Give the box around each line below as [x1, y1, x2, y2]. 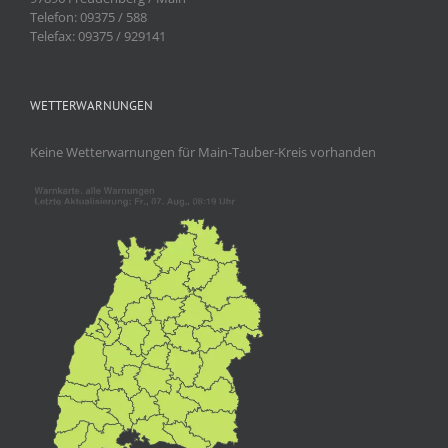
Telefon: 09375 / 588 [30, 8, 147, 27]
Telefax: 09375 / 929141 [30, 27, 166, 46]
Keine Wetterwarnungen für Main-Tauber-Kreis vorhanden [30, 143, 376, 162]
